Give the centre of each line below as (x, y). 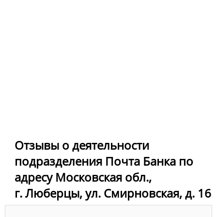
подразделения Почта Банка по (104, 161)
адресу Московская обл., (83, 177)
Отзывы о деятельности (82, 145)
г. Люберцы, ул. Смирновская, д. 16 (113, 193)
